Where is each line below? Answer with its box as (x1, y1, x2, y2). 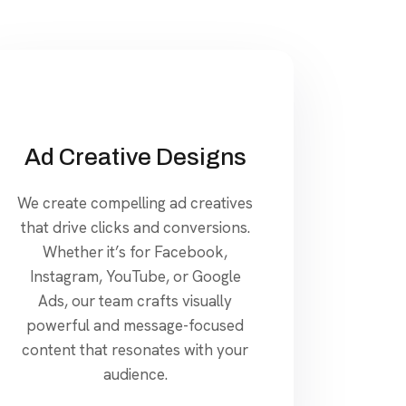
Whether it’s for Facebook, (43, 241, 228, 262)
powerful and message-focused (26, 314, 245, 335)
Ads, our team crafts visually (38, 290, 233, 311)
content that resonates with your (22, 339, 249, 360)
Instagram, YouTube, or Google (29, 266, 241, 286)
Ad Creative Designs (24, 143, 246, 169)
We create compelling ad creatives (17, 192, 254, 213)
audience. (102, 363, 168, 384)
